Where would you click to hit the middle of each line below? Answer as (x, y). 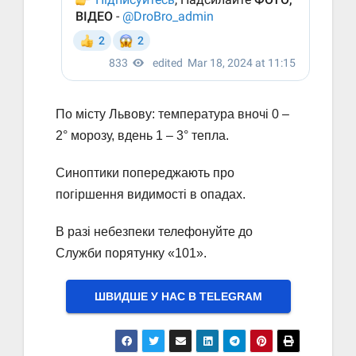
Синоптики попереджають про (145, 173)
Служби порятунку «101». (131, 253)
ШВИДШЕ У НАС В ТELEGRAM (178, 297)
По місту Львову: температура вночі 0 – (172, 114)
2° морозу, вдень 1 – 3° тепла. (142, 136)
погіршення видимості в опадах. (151, 195)
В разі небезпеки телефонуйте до (154, 232)
